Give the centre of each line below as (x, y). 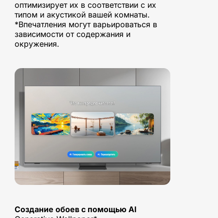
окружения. (37, 44)
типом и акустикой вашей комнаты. (82, 14)
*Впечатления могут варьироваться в (86, 24)
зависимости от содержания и (73, 34)
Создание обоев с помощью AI (76, 209)
